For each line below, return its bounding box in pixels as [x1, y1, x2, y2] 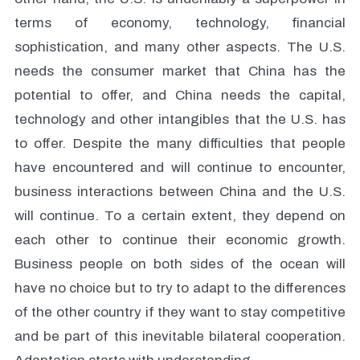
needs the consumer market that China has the [14, 63, 346, 79]
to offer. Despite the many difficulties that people [14, 136, 346, 151]
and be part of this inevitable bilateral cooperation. [14, 329, 346, 344]
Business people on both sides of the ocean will [14, 256, 346, 272]
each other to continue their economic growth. [14, 232, 346, 247]
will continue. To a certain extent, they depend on [14, 208, 346, 223]
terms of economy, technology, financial [14, 15, 346, 31]
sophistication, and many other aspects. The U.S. [14, 39, 346, 55]
